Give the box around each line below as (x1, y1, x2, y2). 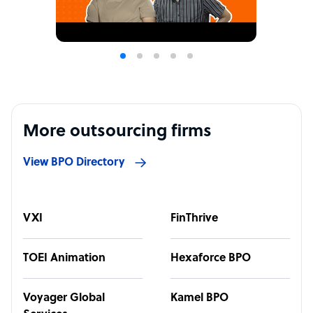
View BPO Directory (23, 156, 125, 169)
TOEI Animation (23, 252, 105, 265)
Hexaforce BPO (170, 252, 251, 265)
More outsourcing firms (23, 123, 212, 141)
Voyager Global (23, 292, 105, 305)
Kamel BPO (170, 292, 228, 305)
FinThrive (170, 212, 218, 225)
